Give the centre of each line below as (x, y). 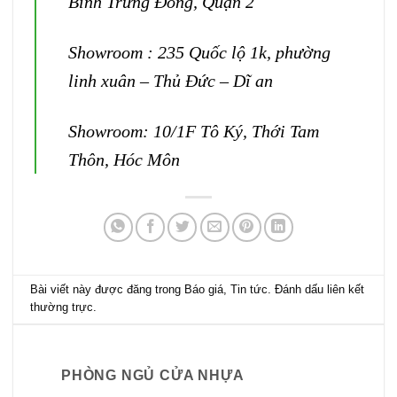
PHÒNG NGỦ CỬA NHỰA (153, 376)
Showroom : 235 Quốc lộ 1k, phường (199, 52)
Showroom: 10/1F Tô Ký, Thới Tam (194, 131)
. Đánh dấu (298, 290)
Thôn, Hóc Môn (124, 159)
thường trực (62, 307)
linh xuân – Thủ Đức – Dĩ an (171, 80)
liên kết (346, 290)
